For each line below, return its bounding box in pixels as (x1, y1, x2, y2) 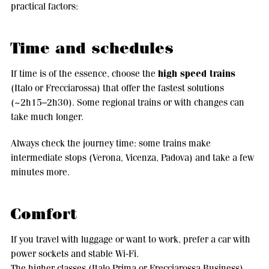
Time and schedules (10, 38, 174, 58)
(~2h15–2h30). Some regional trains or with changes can (10, 96, 244, 108)
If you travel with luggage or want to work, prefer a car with (10, 233, 250, 245)
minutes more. (10, 166, 70, 178)
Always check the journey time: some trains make (10, 137, 211, 149)
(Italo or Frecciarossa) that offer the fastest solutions (10, 82, 224, 94)
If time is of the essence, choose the (10, 67, 158, 79)
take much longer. (10, 110, 83, 122)
